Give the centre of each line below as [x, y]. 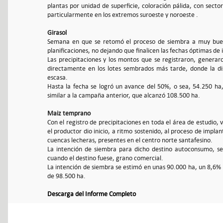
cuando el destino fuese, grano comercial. [105, 158]
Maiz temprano [69, 113]
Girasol [57, 33]
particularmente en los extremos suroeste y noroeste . [123, 15]
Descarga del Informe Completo [92, 194]
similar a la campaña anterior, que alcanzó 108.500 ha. [124, 96]
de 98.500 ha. [66, 176]
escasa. [57, 78]
